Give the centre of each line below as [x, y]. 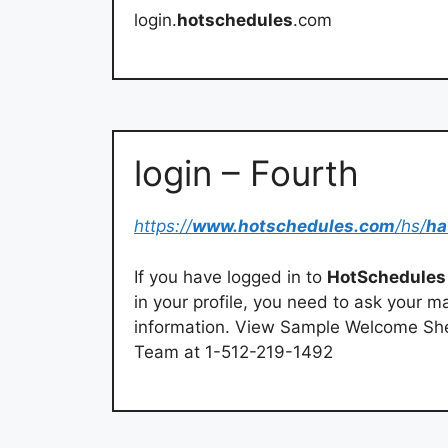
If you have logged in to [230, 276]
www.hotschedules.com [293, 226]
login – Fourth [246, 173]
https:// [163, 226]
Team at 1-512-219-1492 [233, 351]
